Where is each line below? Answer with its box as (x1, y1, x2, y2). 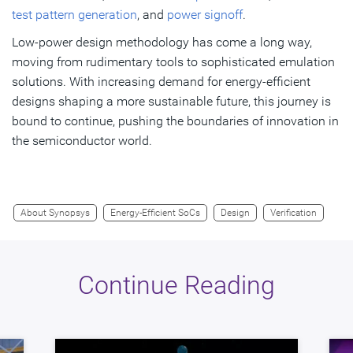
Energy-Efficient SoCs (110, 206, 200, 218)
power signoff (167, 6, 243, 22)
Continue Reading (78, 269, 275, 300)
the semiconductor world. (12, 132, 152, 148)
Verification (270, 206, 317, 218)
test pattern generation (12, 6, 137, 22)
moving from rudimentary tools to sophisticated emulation (12, 54, 335, 69)
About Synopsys (20, 206, 90, 218)
